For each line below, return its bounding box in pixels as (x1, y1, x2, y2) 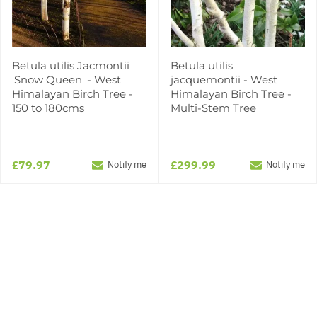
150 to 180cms (12, 100, 84, 115)
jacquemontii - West (171, 72, 277, 86)
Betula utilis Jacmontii (12, 58, 129, 72)
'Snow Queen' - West (12, 72, 121, 86)
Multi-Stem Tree (171, 100, 256, 115)
